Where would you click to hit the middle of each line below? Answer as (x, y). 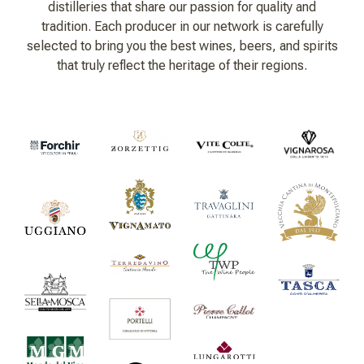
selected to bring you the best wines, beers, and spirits (182, 46)
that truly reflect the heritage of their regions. (182, 66)
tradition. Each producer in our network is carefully (182, 27)
